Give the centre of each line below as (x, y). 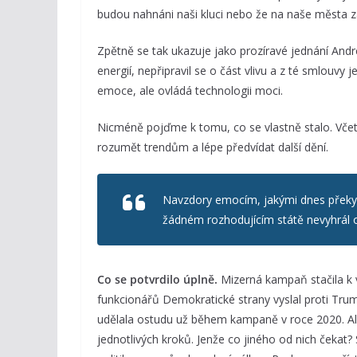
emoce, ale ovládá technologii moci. (190, 90)
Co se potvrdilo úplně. (157, 279)
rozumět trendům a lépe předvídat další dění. (213, 147)
